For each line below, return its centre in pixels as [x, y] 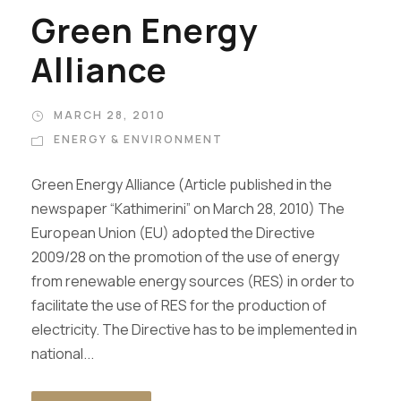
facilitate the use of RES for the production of [179, 305]
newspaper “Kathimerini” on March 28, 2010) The [188, 209]
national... [63, 354]
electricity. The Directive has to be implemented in [194, 329]
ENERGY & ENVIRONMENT [138, 139]
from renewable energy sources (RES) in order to [193, 281]
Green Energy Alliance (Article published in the [182, 184]
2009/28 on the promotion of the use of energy [185, 257]
